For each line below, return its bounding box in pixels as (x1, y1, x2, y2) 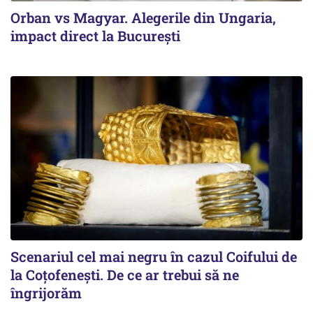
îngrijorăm (10, 284, 82, 303)
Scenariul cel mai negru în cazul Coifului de (10, 247, 297, 266)
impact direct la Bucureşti (10, 27, 180, 45)
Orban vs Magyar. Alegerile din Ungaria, (10, 8, 276, 27)
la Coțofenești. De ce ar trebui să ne (10, 265, 239, 284)
